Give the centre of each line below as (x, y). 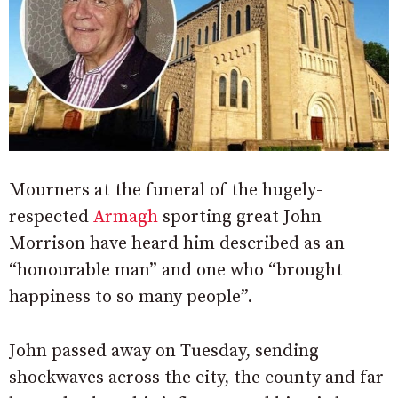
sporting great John (240, 218)
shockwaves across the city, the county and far (196, 378)
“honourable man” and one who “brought (176, 271)
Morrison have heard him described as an (177, 244)
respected (51, 218)
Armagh (126, 218)
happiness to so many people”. (131, 298)
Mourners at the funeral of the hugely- (166, 191)
